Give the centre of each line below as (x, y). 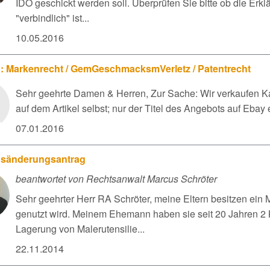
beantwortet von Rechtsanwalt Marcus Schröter (116, 179)
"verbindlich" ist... (52, 18)
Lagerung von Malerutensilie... (80, 229)
